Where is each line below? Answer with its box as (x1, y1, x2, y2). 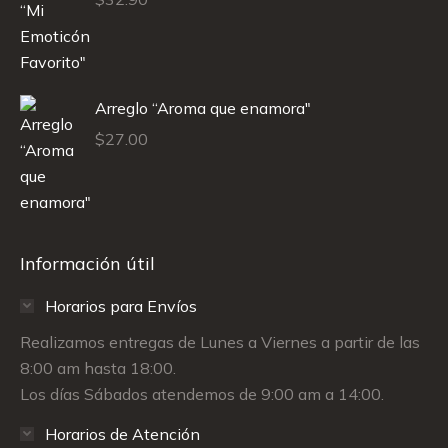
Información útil (20, 251, 155, 275)
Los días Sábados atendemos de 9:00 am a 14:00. (20, 383, 384, 404)
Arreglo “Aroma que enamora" (95, 97, 311, 118)
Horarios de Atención (45, 423, 200, 444)
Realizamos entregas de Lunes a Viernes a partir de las (20, 331, 420, 352)
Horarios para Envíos (45, 295, 197, 316)
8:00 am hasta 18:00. (20, 357, 176, 378)
